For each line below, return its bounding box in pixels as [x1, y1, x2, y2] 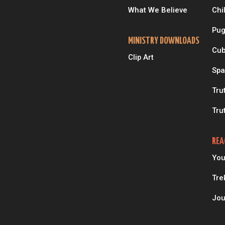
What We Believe [128, 6, 187, 15]
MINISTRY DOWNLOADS [128, 36, 199, 46]
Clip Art [128, 53, 154, 62]
